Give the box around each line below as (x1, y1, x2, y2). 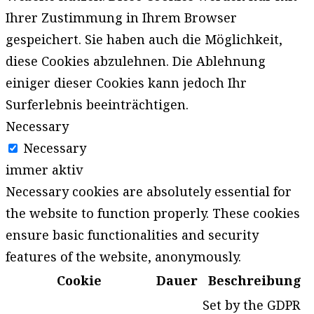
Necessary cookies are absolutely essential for (6, 183, 292, 200)
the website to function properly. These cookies (6, 205, 300, 222)
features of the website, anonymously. (6, 248, 241, 266)
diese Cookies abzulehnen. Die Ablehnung (6, 53, 266, 70)
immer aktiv (6, 161, 83, 179)
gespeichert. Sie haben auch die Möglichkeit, (6, 31, 282, 48)
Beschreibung (207, 272, 301, 289)
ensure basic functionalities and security (6, 226, 259, 244)
